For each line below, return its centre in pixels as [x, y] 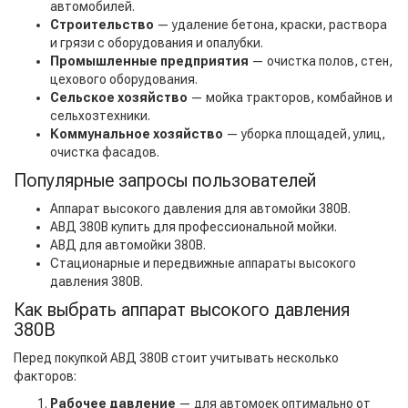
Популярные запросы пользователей [165, 181]
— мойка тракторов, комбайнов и [290, 98]
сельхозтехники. [100, 116]
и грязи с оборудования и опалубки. [157, 43]
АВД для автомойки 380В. [128, 245]
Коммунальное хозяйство [137, 134]
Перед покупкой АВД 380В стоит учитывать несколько [176, 358]
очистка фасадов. [105, 153]
